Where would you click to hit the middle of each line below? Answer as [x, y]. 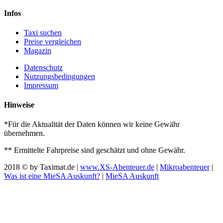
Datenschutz [43, 67]
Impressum [41, 85]
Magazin [38, 50]
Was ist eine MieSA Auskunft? [52, 176]
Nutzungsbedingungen [59, 76]
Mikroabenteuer [185, 167]
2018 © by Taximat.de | [42, 167]
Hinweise [19, 105]
